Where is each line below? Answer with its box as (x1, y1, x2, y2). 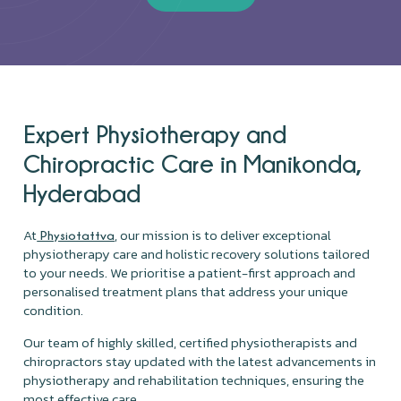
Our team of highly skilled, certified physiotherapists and (23, 331, 358, 353)
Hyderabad (23, 179, 141, 206)
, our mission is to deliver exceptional (115, 224, 332, 245)
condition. (23, 299, 84, 320)
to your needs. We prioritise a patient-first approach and (23, 261, 356, 283)
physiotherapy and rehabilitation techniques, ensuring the (23, 369, 365, 390)
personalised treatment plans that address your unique (23, 280, 349, 302)
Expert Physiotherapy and (23, 120, 287, 147)
